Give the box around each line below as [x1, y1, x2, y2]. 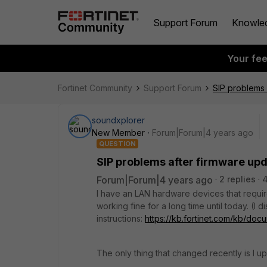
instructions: [97, 213, 145, 223]
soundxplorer [92, 115, 145, 125]
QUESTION [99, 139, 136, 148]
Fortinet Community [58, 83, 132, 93]
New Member [92, 128, 145, 138]
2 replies [219, 174, 256, 184]
